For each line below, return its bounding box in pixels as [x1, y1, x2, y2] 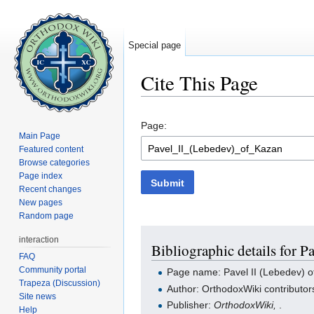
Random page [19, 210, 74, 221]
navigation [182, 96, 228, 108]
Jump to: [141, 96, 182, 108]
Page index [19, 170, 63, 181]
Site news [19, 291, 57, 301]
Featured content [19, 144, 84, 154]
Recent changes [19, 184, 82, 194]
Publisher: [167, 299, 214, 311]
